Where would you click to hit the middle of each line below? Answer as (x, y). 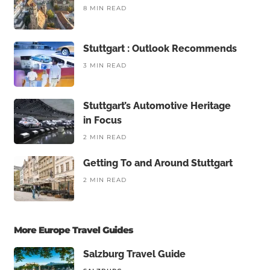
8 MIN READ (105, 8)
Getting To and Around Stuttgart (158, 163)
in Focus (102, 120)
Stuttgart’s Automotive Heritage (157, 106)
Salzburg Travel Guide (134, 254)
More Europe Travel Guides (73, 230)
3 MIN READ (105, 65)
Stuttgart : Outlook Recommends (160, 49)
